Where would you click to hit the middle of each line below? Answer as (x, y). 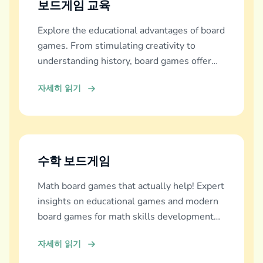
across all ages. (70, 232)
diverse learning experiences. (100, 77)
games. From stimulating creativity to (117, 46)
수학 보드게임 (74, 161)
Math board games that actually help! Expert (131, 186)
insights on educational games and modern (128, 202)
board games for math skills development (126, 217)
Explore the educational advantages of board (131, 31)
